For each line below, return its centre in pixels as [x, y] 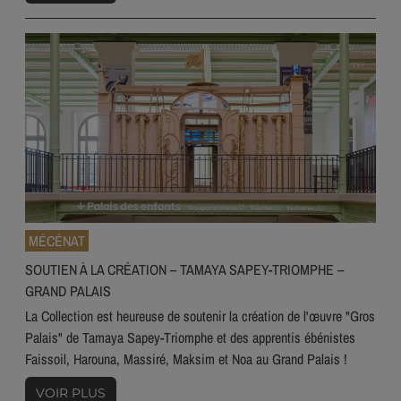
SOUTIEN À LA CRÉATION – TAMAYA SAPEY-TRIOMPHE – [184, 269]
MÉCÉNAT [57, 240]
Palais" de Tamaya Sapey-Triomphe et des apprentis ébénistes [190, 337]
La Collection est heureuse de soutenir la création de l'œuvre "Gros [200, 316]
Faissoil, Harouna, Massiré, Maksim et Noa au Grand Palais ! [186, 358]
